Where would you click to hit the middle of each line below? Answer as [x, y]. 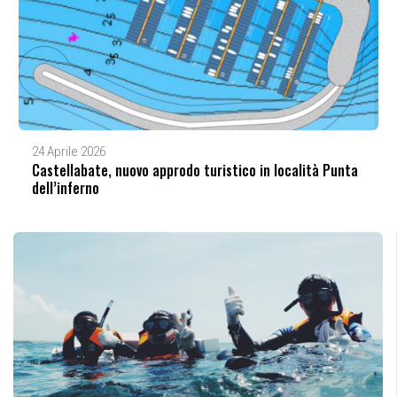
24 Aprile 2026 [68, 151]
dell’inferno [65, 187]
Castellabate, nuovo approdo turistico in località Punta [195, 170]
